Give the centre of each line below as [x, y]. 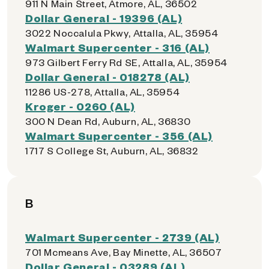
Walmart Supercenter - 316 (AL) [117, 47]
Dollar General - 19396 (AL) [104, 18]
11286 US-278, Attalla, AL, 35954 [103, 92]
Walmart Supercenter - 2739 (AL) [122, 237]
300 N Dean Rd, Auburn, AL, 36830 [108, 121]
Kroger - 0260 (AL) [80, 106]
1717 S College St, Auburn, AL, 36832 [112, 150]
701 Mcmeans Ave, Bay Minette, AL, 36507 [124, 252]
